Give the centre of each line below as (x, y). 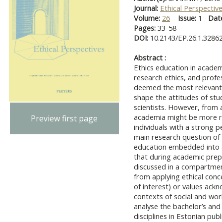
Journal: (147, 8)
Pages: (146, 28)
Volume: (148, 18)
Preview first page (64, 119)
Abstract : (150, 57)
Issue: (187, 18)
